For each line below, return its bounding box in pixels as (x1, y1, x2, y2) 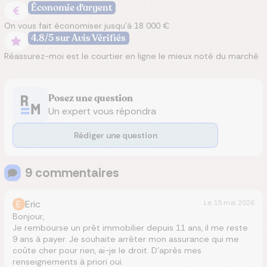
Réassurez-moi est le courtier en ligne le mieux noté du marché (4, 51, 259, 61)
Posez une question (48, 92, 133, 105)
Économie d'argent (31, 1, 113, 14)
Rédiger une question (73, 129, 157, 141)
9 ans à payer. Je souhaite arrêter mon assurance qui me (13, 234, 239, 244)
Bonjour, (13, 211, 44, 222)
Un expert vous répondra (48, 105, 156, 117)
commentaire (32, 164, 113, 181)
